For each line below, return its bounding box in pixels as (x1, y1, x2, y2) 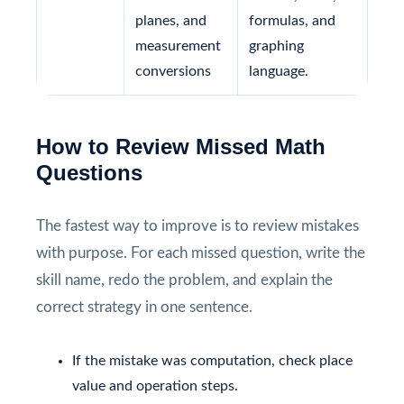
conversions (135, 63, 211, 78)
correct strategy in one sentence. (36, 298, 252, 315)
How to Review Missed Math (36, 133, 326, 159)
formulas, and (249, 13, 335, 28)
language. (249, 63, 308, 78)
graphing (249, 38, 304, 53)
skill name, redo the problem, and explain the (36, 271, 333, 288)
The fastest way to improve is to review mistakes (36, 217, 359, 234)
